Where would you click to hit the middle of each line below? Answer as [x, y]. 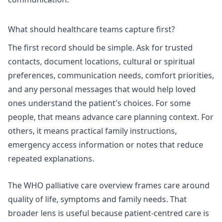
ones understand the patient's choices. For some [99, 103]
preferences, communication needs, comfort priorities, [111, 76]
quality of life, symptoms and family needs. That [97, 199]
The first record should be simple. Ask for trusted [100, 48]
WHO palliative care [60, 185]
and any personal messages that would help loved [102, 89]
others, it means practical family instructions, [92, 131]
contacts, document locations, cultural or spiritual [101, 62]
